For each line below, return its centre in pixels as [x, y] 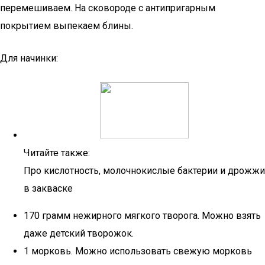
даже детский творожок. [79, 233]
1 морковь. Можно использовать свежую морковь [138, 251]
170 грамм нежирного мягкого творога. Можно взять [142, 216]
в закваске [48, 188]
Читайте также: [57, 153]
